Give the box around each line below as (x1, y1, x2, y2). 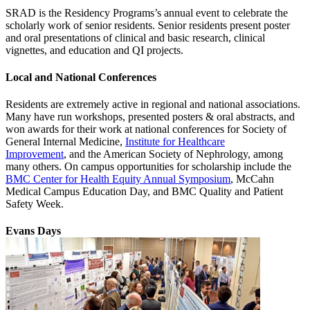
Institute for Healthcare (125, 136, 225, 148)
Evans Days (6, 225, 64, 237)
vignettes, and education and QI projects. (6, 44, 183, 56)
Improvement (6, 148, 64, 161)
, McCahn (230, 173, 274, 185)
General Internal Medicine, (6, 136, 125, 148)
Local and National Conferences (6, 71, 156, 83)
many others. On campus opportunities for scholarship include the (6, 161, 291, 173)
